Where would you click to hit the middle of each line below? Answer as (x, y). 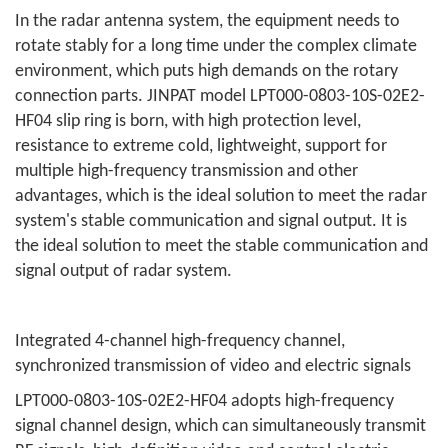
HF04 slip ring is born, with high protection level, (188, 121)
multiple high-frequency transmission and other (186, 171)
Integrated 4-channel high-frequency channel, (180, 341)
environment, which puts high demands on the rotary (206, 71)
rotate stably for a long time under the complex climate (216, 46)
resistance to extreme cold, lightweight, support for (201, 146)
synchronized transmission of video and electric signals (213, 366)
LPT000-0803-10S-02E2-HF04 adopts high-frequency (204, 401)
